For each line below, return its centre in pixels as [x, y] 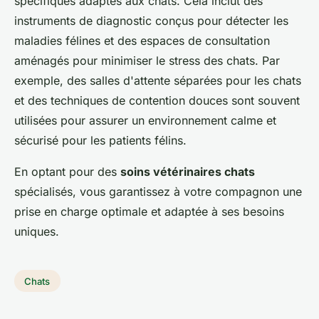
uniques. [37, 231]
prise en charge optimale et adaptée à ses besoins [149, 211]
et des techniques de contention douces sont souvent [157, 100]
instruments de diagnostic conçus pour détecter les [151, 20]
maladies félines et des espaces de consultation [142, 40]
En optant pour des [67, 171]
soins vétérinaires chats [188, 171]
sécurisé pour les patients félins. [100, 140]
